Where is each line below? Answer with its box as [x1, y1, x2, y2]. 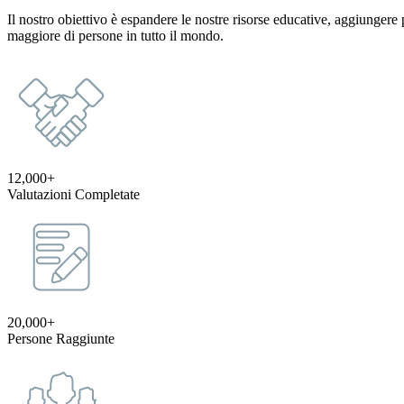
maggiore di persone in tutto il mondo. [7, 28, 224, 44]
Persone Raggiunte [7, 331, 115, 347]
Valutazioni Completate [7, 187, 140, 203]
